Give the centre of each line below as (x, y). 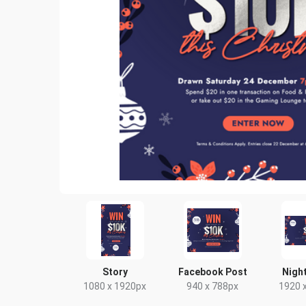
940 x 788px (213, 286)
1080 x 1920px (115, 286)
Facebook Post (212, 272)
